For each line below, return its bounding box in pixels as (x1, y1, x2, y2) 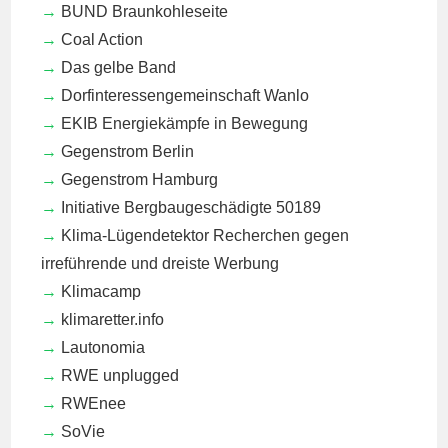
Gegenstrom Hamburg (61, 170, 219, 188)
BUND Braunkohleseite (61, 2, 229, 20)
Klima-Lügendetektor (61, 226, 210, 244)
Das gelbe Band (61, 58, 177, 76)
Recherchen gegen (209, 226, 350, 244)
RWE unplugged (61, 366, 180, 384)
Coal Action (61, 30, 144, 48)
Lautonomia (61, 338, 146, 356)
